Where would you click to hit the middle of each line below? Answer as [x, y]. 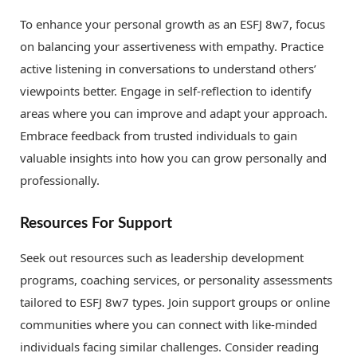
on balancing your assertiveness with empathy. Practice [172, 47]
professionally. [60, 180]
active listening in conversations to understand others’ [168, 69]
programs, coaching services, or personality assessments [176, 279]
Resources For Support [96, 224]
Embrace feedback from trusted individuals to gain [159, 136]
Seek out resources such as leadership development [162, 257]
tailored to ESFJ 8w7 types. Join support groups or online [175, 302]
